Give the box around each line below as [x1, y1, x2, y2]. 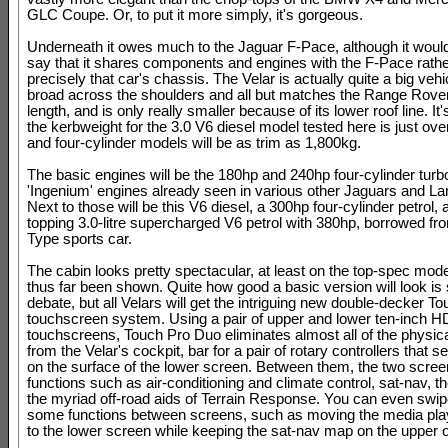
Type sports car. [27, 230, 132, 247]
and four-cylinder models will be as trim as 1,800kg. [27, 134, 361, 151]
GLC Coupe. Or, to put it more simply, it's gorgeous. [27, 6, 363, 23]
